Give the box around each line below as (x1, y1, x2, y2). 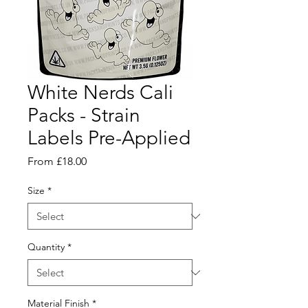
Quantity (27, 241, 65, 253)
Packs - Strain (27, 104, 140, 126)
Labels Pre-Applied (27, 126, 190, 149)
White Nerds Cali (27, 81, 173, 104)
